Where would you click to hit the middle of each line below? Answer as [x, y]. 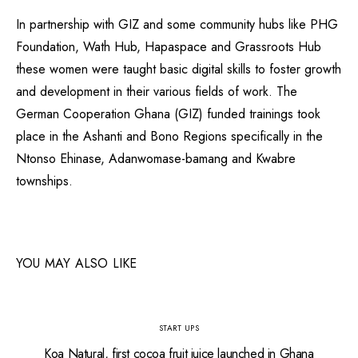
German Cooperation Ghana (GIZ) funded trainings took [168, 114]
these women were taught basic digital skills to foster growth [179, 69]
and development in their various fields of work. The [157, 91]
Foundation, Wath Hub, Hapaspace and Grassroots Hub [169, 47]
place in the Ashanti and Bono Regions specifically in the [169, 136]
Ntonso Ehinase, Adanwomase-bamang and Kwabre [156, 159]
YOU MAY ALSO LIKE [77, 263]
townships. [44, 181]
